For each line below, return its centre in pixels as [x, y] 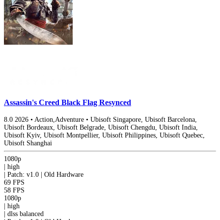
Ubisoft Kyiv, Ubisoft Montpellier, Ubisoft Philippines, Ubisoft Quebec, [104, 135]
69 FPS [14, 182]
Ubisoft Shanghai [28, 143]
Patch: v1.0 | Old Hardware [45, 174]
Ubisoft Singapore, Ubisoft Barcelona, [144, 119]
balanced [32, 214]
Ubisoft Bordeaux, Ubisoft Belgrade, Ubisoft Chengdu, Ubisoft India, [101, 127]
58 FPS [14, 190]
